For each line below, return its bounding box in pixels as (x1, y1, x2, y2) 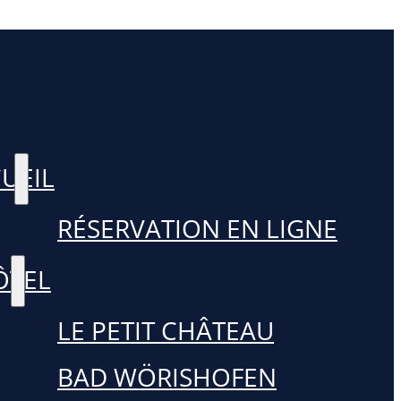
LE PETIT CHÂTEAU (57, 313, 274, 347)
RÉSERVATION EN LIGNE (57, 211, 337, 245)
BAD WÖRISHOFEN (57, 360, 277, 394)
